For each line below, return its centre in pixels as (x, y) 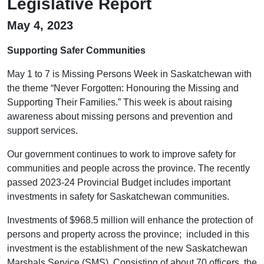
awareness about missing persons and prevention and (120, 116)
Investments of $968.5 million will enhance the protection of (130, 220)
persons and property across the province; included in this (128, 234)
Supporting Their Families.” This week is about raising (120, 102)
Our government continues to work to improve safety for (121, 154)
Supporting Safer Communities (76, 50)
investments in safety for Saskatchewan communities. (118, 196)
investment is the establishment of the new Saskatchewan (127, 248)
